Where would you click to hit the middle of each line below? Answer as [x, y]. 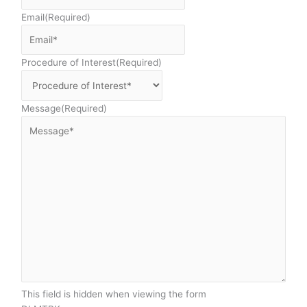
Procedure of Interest [69, 63]
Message [41, 109]
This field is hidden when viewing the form [114, 294]
